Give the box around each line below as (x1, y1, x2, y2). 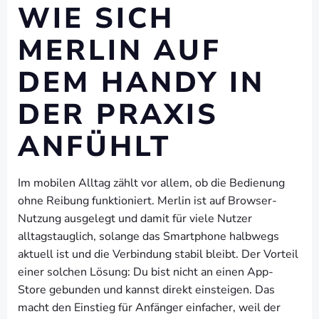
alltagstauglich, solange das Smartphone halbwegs (18, 229, 279, 244)
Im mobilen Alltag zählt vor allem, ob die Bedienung (18, 175, 285, 191)
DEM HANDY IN (18, 63, 265, 102)
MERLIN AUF (18, 31, 221, 70)
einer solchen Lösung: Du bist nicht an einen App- (18, 264, 273, 280)
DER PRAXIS (18, 95, 219, 134)
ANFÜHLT (18, 127, 171, 166)
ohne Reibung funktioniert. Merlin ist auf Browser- (18, 193, 277, 209)
